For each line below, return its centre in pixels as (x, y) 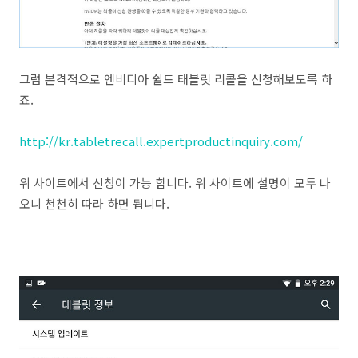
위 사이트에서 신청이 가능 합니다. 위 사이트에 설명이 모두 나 (175, 182)
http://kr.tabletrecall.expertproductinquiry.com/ (161, 141)
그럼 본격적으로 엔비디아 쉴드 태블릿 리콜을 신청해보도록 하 (176, 78)
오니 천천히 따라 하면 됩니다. (94, 203)
